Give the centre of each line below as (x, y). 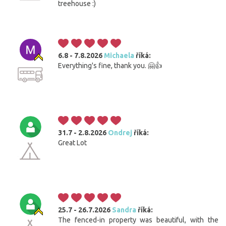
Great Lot (72, 143)
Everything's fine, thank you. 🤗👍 (110, 66)
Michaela (119, 56)
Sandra (125, 210)
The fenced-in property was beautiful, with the (138, 220)
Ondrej (120, 133)
